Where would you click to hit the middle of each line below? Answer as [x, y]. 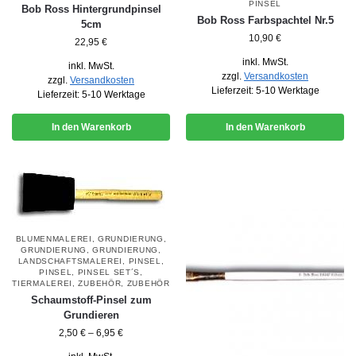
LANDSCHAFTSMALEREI [70, 261]
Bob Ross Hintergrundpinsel [91, 9]
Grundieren [91, 315]
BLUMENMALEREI [54, 238]
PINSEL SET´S [109, 272]
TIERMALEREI [43, 283]
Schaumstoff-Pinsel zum [91, 300]
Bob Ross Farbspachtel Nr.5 [265, 20]
